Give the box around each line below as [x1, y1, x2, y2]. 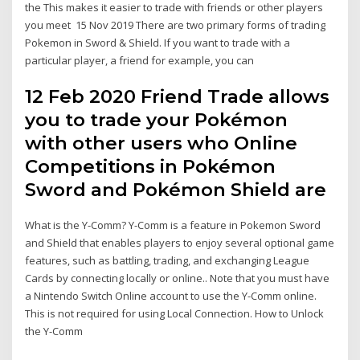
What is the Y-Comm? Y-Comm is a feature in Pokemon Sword [25, 218, 321, 233]
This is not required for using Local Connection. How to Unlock [25, 306, 325, 321]
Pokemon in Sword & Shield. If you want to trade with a [25, 35, 291, 50]
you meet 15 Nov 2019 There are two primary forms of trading [25, 17, 326, 32]
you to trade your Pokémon [25, 108, 288, 132]
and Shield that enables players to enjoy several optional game [25, 235, 335, 251]
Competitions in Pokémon [25, 155, 276, 178]
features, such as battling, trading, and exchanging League [25, 253, 310, 268]
